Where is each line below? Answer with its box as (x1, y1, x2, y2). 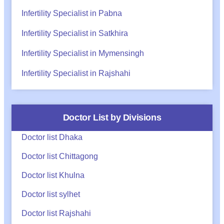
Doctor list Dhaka (21, 132, 82, 141)
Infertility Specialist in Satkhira (21, 28, 128, 37)
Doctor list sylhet (21, 189, 80, 198)
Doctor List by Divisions (62, 112, 161, 122)
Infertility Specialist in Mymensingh (21, 48, 144, 57)
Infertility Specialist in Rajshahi (21, 68, 130, 77)
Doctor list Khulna (21, 170, 84, 179)
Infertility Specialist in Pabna (21, 8, 122, 17)
